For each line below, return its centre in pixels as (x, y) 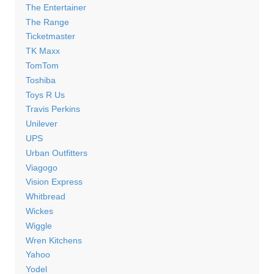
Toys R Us (45, 94)
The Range (47, 22)
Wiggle (39, 225)
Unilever (41, 124)
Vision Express (54, 182)
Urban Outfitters (56, 153)
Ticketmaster (50, 36)
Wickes (39, 211)
